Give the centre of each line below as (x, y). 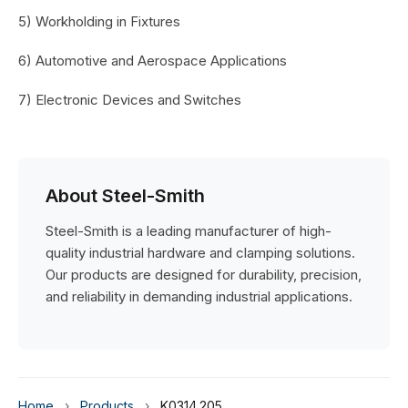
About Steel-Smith (125, 196)
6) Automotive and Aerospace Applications (153, 61)
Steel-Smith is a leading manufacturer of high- (189, 231)
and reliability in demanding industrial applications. (199, 296)
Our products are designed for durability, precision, (204, 275)
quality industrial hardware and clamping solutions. (200, 253)
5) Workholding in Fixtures (99, 21)
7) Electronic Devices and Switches (130, 100)
